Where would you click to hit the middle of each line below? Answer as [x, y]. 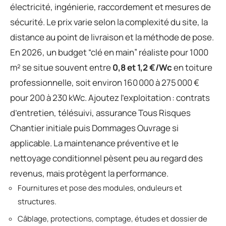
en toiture [192, 67]
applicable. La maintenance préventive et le [94, 143]
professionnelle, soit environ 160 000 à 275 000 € [105, 82]
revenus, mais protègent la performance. [89, 173]
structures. [37, 201]
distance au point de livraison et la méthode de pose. [112, 37]
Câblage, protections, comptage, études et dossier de [112, 219]
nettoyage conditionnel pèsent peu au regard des [106, 158]
